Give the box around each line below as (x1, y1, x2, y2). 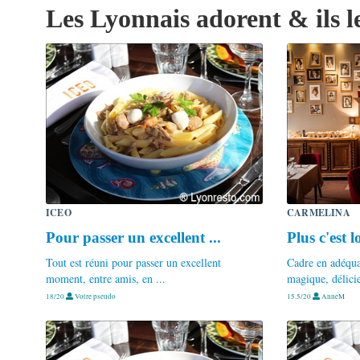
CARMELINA (287, 205, 350, 219)
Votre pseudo (73, 291, 116, 301)
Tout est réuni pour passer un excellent (46, 254, 221, 270)
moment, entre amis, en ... (46, 270, 166, 286)
